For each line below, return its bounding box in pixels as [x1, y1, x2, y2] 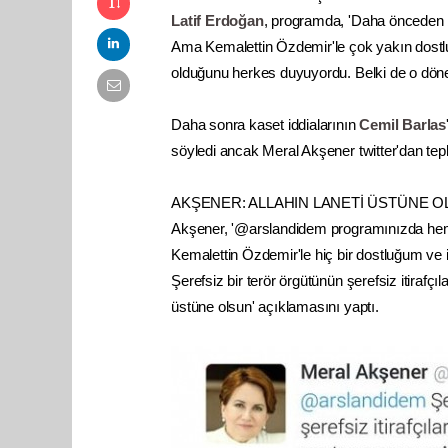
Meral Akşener [262, 141, 355, 159]
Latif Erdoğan [171, 11, 264, 29]
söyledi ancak [171, 141, 263, 159]
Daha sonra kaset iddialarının [171, 115, 360, 133]
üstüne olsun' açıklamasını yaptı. [171, 297, 379, 315]
